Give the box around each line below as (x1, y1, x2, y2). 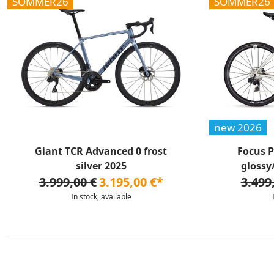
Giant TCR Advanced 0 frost (35, 144, 167, 158)
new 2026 (214, 120, 262, 135)
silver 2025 (75, 158, 127, 172)
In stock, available (70, 191, 131, 202)
